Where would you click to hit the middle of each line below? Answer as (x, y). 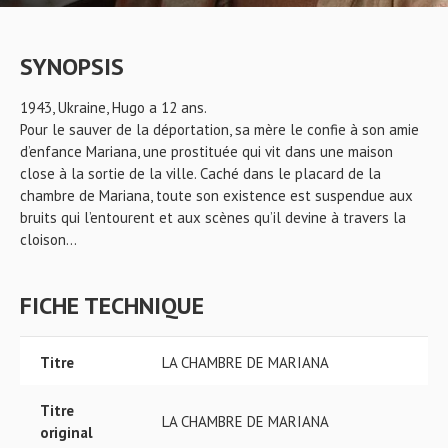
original (66, 432)
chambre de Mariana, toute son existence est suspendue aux (216, 195)
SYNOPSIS (72, 66)
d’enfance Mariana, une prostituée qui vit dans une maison (206, 151)
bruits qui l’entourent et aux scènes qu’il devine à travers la (213, 217)
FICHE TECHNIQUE (112, 305)
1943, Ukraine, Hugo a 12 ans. (113, 107)
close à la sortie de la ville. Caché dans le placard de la (200, 173)
